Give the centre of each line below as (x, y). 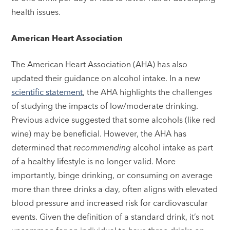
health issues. (36, 12)
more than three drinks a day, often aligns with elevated (115, 189)
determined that (43, 148)
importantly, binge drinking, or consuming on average (112, 175)
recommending (102, 148)
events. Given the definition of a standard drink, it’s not (113, 217)
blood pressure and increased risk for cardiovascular (110, 203)
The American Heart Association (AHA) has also (100, 64)
